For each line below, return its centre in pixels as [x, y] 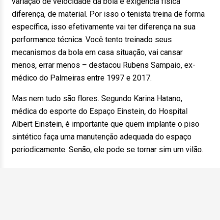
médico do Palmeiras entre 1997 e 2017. [82, 78]
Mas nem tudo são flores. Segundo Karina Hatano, [97, 98]
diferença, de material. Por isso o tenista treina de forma [108, 14]
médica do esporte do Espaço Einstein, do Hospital [100, 111]
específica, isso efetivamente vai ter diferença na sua [104, 27]
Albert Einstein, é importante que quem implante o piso [106, 124]
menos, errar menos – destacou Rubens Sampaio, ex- [104, 65]
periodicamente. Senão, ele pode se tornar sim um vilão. [108, 150]
